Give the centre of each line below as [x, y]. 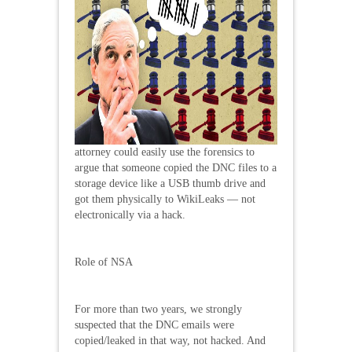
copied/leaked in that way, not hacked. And [170, 340]
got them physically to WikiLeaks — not [165, 199]
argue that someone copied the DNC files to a [176, 167]
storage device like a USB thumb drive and [170, 183]
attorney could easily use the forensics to [165, 152]
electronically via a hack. [130, 214]
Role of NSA [104, 262]
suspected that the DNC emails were [154, 324]
